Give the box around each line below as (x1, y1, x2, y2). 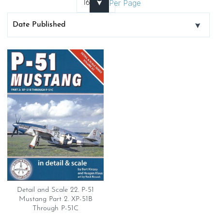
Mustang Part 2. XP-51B (18, 196, 93, 203)
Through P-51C (32, 205, 78, 213)
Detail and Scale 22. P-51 (17, 186, 94, 194)
